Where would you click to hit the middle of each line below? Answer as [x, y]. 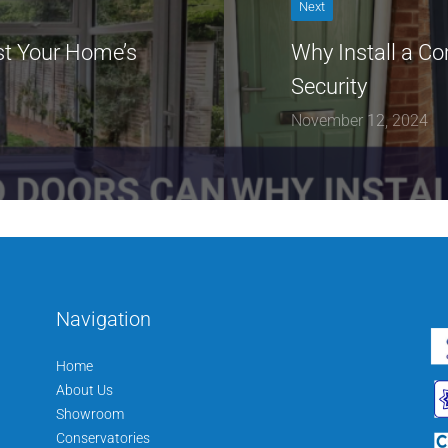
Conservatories [102, 437]
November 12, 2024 [360, 120]
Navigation [103, 318]
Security [329, 86]
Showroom [89, 413]
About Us [84, 389]
